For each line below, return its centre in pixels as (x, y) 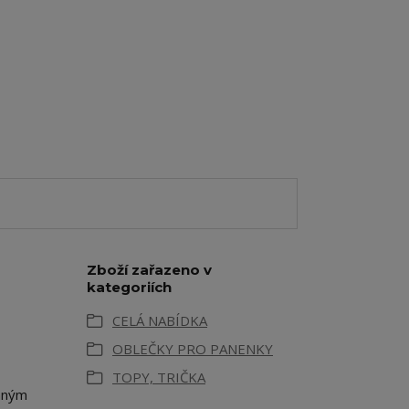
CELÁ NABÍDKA (160, 321)
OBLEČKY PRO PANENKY (193, 349)
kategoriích (129, 288)
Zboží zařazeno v (149, 270)
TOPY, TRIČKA (159, 378)
